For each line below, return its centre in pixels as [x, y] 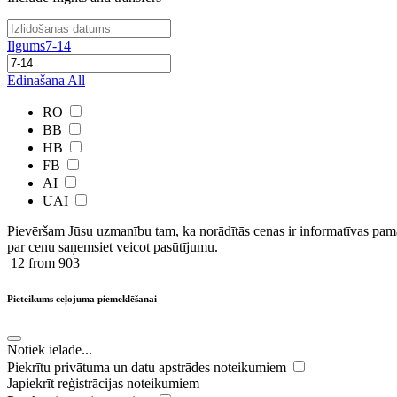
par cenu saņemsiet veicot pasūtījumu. [113, 247]
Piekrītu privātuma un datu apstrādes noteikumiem [148, 367]
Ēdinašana [36, 80]
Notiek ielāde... [50, 349]
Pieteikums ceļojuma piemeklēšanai [82, 298]
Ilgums [26, 46]
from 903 [52, 263]
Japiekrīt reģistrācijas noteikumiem [103, 383]
